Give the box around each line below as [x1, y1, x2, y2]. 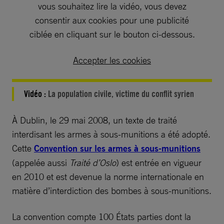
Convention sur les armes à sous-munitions [34, 142, 200, 154]
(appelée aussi [12, 157, 69, 168]
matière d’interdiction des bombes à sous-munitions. [12, 185, 211, 196]
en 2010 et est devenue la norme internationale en [12, 171, 204, 182]
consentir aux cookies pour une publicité [35, 14, 189, 26]
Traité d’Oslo [69, 157, 116, 168]
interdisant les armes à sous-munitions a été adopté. [12, 128, 210, 140]
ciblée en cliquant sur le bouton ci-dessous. [29, 28, 195, 40]
